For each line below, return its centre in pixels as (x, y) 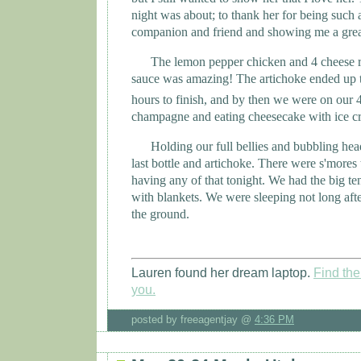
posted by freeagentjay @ (193, 320)
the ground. (160, 214)
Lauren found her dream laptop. (222, 273)
